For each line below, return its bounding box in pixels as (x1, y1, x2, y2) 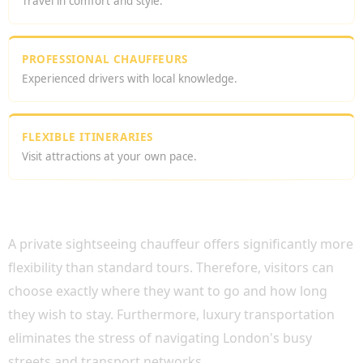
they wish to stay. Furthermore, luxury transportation (8, 305, 335, 323)
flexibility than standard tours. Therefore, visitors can (8, 258, 334, 276)
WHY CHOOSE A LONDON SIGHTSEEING (8, 180, 313, 201)
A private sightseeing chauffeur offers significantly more (8, 235, 353, 253)
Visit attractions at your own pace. (22, 149, 197, 164)
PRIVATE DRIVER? (8, 199, 143, 220)
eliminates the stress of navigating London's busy (8, 329, 312, 347)
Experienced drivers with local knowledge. (22, 71, 237, 86)
